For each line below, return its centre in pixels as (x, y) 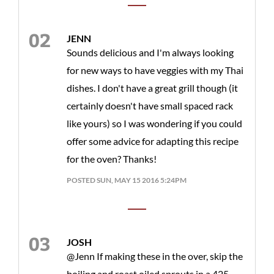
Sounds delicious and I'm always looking (150, 52)
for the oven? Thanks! (112, 158)
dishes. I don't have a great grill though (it (152, 87)
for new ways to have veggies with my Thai (155, 70)
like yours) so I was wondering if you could (154, 123)
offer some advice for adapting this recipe (153, 141)
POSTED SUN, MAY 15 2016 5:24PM (127, 180)
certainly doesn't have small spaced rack (150, 105)
